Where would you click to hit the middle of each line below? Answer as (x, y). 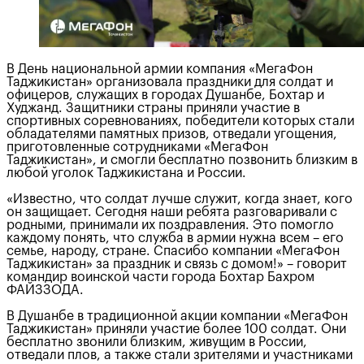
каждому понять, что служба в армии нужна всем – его (175, 238)
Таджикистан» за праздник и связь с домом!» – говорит (177, 264)
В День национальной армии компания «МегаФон (160, 69)
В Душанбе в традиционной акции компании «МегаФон (177, 316)
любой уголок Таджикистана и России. (126, 173)
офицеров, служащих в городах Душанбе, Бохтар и (165, 95)
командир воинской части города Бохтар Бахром (160, 277)
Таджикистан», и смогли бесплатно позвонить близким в (182, 160)
